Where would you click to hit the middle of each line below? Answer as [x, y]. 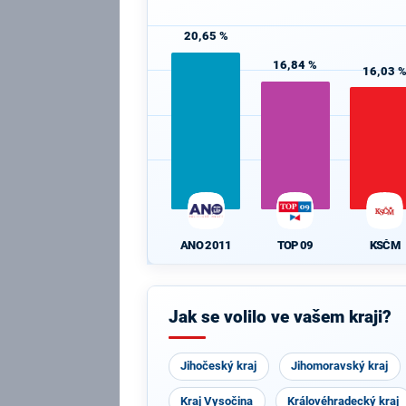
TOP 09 [295, 245]
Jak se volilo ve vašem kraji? [280, 317]
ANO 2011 [206, 245]
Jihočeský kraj [219, 366]
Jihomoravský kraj [340, 366]
